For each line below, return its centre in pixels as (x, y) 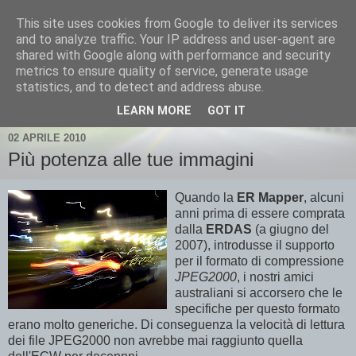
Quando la (206, 198)
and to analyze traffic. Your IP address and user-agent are (176, 39)
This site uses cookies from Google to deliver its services (177, 23)
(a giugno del (290, 230)
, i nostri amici (275, 277)
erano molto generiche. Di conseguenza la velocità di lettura (176, 325)
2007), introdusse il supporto (255, 246)
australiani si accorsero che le (259, 293)
